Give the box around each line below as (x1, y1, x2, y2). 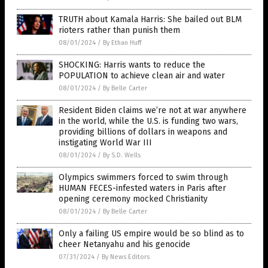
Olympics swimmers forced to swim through (59, 172, 228, 182)
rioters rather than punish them (59, 25, 180, 35)
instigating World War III (59, 137, 152, 148)
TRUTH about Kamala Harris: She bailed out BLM (59, 14, 242, 25)
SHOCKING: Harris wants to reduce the (59, 59, 205, 70)
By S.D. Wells (103, 151, 141, 159)
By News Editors (102, 252, 150, 261)
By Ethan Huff (103, 38, 141, 47)
